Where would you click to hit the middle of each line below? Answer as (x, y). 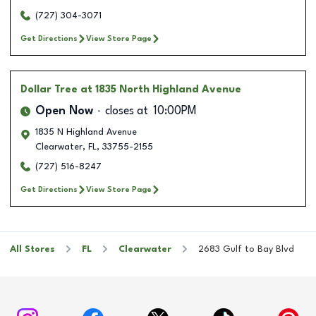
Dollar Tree (49, 89)
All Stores (32, 249)
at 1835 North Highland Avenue (161, 89)
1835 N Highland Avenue (86, 132)
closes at (127, 111)
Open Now (64, 111)
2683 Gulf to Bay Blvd (246, 249)
